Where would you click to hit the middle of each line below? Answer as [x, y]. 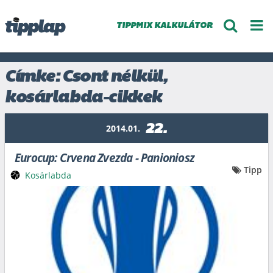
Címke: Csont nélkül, [86, 77]
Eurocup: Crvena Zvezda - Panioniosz [105, 158]
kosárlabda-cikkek [83, 98]
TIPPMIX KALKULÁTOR [164, 26]
